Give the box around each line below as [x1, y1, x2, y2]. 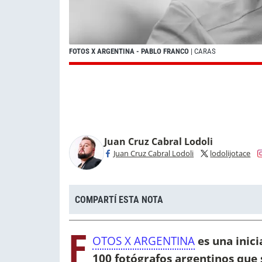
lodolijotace [210, 148, 251, 159]
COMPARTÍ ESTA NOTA [75, 194, 163, 205]
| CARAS [189, 47, 216, 56]
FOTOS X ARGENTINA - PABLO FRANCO [69, 47, 189, 56]
